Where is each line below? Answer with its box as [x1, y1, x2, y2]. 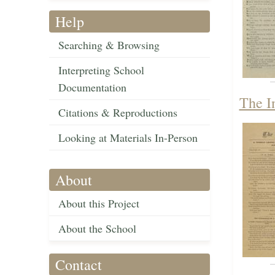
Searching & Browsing [58, 37, 160, 53]
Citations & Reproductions [58, 105, 177, 120]
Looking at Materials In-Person [58, 130, 198, 145]
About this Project [58, 196, 139, 211]
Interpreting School [58, 63, 144, 78]
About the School [58, 221, 136, 236]
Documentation [58, 80, 126, 95]
